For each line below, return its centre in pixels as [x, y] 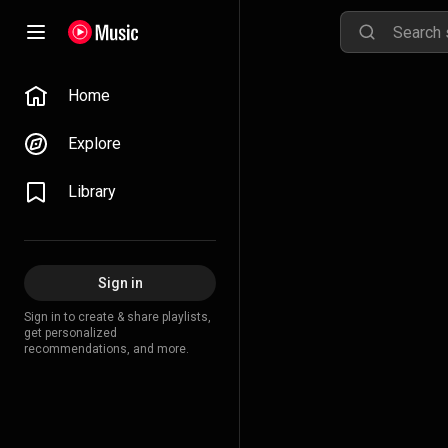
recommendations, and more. [106, 349]
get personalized [70, 333]
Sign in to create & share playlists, [117, 317]
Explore [94, 143]
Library [92, 191]
